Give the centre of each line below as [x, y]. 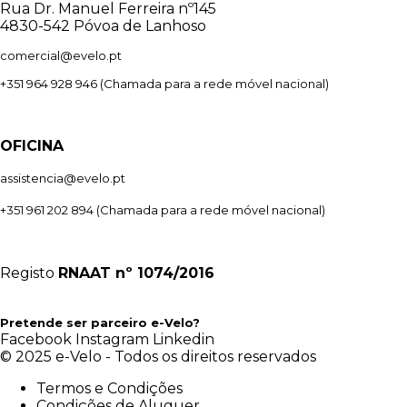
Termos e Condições [109, 388]
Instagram [112, 339]
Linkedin [184, 339]
